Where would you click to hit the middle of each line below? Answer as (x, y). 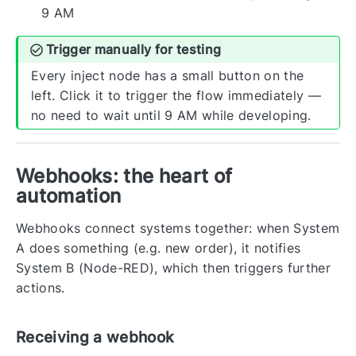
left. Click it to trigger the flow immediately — (176, 96)
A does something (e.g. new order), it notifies (159, 248)
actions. (41, 287)
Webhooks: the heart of (124, 176)
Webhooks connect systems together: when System (178, 228)
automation (69, 195)
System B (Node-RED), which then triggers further (173, 267)
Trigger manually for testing (134, 50)
